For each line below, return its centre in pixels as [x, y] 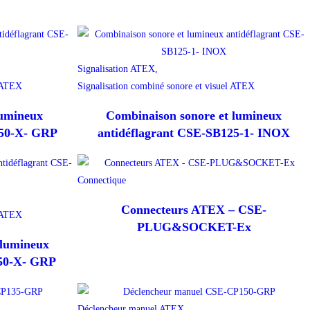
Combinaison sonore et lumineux [194, 116]
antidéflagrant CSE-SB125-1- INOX [194, 133]
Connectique [102, 181]
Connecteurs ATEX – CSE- [194, 210]
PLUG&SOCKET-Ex [194, 227]
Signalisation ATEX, [118, 69]
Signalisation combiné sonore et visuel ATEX [166, 86]
